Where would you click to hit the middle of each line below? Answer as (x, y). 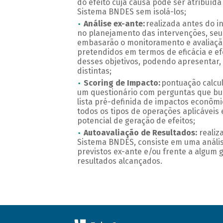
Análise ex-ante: (114, 24)
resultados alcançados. (120, 161)
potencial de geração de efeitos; (137, 121)
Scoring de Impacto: (122, 83)
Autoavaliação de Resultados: (140, 133)
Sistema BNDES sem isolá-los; (132, 12)
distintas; (95, 71)
